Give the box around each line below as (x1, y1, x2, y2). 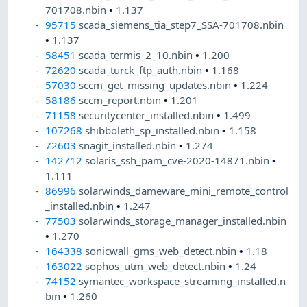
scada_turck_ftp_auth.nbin (79, 63, 206, 77)
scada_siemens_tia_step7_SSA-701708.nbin (79, 18, 284, 32)
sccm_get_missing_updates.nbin (79, 78, 234, 93)
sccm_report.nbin (79, 93, 164, 108)
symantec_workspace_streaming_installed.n (79, 274, 286, 288)
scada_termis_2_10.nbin (79, 48, 196, 62)
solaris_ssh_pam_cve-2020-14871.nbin (85, 153, 273, 168)
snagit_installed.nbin (79, 138, 180, 153)
